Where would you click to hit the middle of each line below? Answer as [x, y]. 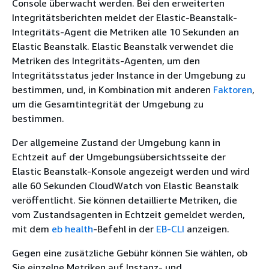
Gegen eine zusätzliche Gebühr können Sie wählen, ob [130, 252]
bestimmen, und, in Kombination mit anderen [113, 89]
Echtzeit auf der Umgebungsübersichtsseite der [119, 156]
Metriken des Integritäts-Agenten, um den [106, 60]
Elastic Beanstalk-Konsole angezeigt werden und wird [131, 171]
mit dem [32, 228]
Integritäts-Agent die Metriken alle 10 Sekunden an [125, 32]
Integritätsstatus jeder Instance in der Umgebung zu [129, 75]
